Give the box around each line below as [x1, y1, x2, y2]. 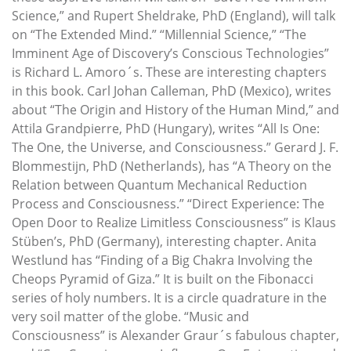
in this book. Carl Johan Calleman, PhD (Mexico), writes [12, 81, 331, 100]
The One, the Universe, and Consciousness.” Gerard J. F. [12, 138, 338, 156]
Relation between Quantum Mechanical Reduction [12, 175, 307, 194]
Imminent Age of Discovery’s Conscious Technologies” [12, 44, 329, 62]
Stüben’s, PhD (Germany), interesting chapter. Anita [12, 232, 317, 250]
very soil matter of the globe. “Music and [12, 307, 249, 325]
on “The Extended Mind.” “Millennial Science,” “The [12, 25, 306, 43]
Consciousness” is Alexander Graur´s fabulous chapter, [12, 326, 339, 344]
